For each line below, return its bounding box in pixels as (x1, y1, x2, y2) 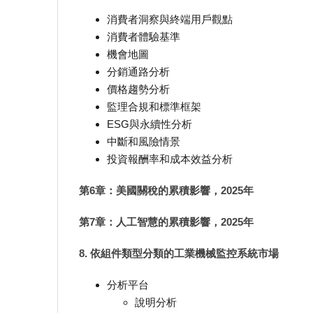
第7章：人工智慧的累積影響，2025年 (79, 215, 254, 228)
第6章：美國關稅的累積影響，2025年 (79, 184, 254, 196)
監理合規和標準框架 (107, 100, 201, 112)
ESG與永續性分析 (107, 117, 192, 130)
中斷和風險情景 (107, 135, 180, 147)
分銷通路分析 (107, 65, 170, 78)
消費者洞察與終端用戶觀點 (107, 13, 233, 25)
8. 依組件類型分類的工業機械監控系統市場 (79, 247, 279, 259)
